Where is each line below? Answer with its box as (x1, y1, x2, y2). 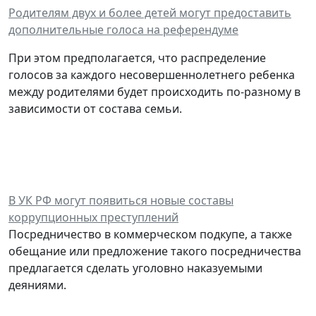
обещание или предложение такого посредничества (8, 243, 301, 259)
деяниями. (8, 276, 66, 293)
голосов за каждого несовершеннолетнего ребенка (8, 66, 295, 83)
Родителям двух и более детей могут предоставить (8, 4, 291, 20)
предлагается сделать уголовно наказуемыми (8, 260, 262, 276)
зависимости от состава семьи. (8, 100, 182, 116)
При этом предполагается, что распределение (8, 49, 266, 66)
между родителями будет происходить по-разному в (8, 83, 300, 99)
